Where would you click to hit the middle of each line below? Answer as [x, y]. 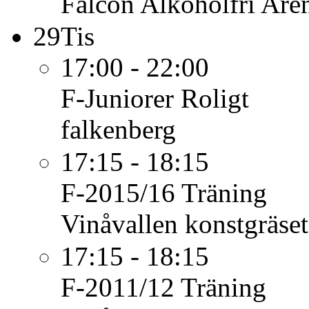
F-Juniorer [117, 98]
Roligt [215, 98]
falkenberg [118, 129]
